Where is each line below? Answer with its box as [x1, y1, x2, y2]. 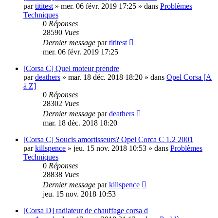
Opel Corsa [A [166, 73, 212, 82]
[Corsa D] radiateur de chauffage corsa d [23, 206, 148, 215]
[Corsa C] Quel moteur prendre [23, 64, 119, 73]
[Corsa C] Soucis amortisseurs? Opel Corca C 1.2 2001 [23, 135, 193, 144]
